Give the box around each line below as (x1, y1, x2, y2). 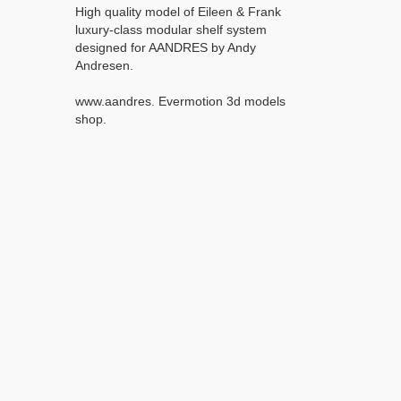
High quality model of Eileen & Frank (75, 4, 281, 19)
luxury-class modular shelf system (75, 21, 267, 37)
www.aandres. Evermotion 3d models (75, 93, 286, 108)
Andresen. (75, 57, 133, 73)
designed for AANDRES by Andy (75, 39, 256, 55)
